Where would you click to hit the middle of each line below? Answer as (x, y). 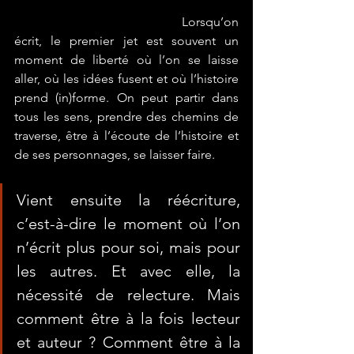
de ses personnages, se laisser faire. (115, 154)
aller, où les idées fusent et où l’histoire (126, 79)
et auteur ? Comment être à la (128, 342)
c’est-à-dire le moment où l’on (128, 224)
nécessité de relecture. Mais (128, 295)
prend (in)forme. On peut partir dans (126, 98)
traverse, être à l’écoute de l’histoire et (126, 136)
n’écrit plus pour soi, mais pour (128, 247)
